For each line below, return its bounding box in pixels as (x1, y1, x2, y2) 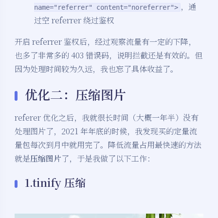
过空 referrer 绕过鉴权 (34, 15, 114, 26)
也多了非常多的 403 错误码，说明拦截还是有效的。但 (15, 50, 202, 61)
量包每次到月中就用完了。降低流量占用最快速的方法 (15, 139, 201, 151)
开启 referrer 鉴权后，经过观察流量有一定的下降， (15, 36, 196, 48)
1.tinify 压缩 (25, 175, 86, 190)
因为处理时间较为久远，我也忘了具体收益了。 (15, 63, 178, 75)
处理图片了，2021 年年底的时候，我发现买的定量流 (15, 126, 197, 137)
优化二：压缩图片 (25, 85, 126, 104)
